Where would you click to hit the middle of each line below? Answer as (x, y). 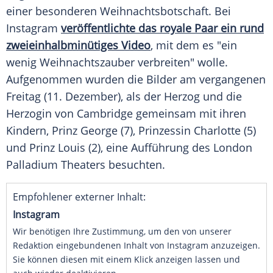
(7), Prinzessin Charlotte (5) (187, 131)
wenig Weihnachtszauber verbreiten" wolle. (117, 62)
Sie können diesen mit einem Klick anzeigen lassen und (126, 260)
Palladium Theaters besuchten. (86, 165)
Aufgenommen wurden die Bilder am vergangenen (136, 80)
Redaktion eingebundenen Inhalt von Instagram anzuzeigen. (136, 246)
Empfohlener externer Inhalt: (79, 197)
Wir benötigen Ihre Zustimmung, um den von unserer (122, 232)
